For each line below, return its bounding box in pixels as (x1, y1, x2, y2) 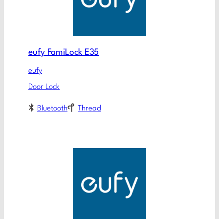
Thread (78, 104, 101, 112)
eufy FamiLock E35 (28, 48, 99, 57)
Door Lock (28, 83, 60, 91)
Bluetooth (37, 104, 67, 112)
